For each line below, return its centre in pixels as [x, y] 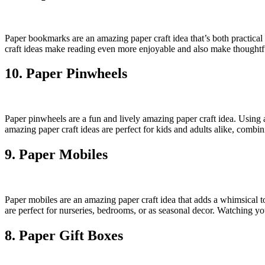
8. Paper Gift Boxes [64, 236]
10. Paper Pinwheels [66, 74]
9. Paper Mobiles [56, 155]
